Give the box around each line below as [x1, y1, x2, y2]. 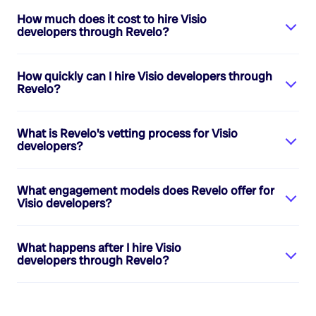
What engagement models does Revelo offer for [17, 183, 274, 199]
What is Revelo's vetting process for [17, 126, 212, 142]
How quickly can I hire [17, 68, 138, 85]
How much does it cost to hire [17, 11, 181, 28]
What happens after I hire [17, 240, 155, 256]
